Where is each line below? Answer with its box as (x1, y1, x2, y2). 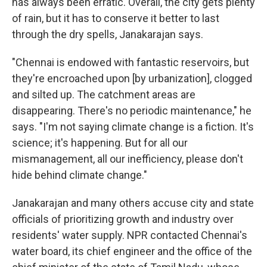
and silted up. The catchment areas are (12, 88, 195, 101)
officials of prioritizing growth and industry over (12, 212, 234, 225)
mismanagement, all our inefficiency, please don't (12, 152, 243, 165)
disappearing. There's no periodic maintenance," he (12, 104, 252, 117)
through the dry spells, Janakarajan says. (12, 27, 203, 41)
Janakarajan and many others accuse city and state (12, 196, 254, 209)
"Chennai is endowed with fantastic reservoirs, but (12, 55, 249, 69)
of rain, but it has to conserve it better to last (12, 11, 219, 24)
